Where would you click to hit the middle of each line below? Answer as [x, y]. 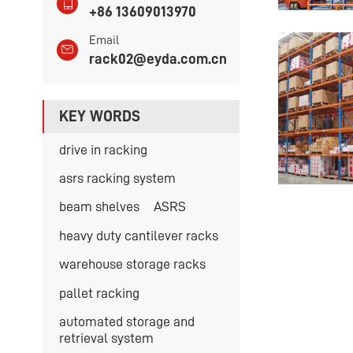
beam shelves [99, 207]
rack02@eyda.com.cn [158, 58]
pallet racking [99, 293]
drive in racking [103, 149]
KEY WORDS [99, 116]
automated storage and [126, 321]
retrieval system [106, 338]
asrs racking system [117, 178]
